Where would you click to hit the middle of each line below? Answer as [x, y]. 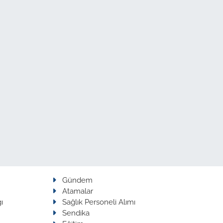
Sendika [76, 213]
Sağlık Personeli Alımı [99, 202]
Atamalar [77, 191]
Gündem [77, 180]
